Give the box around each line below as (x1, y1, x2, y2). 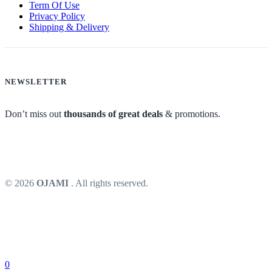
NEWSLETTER (5, 77, 67, 87)
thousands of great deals (64, 108, 163, 119)
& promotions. (163, 108, 220, 119)
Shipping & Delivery (29, 22, 109, 33)
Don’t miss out (5, 108, 64, 119)
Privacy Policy (29, 11, 85, 22)
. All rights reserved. (71, 177, 148, 188)
